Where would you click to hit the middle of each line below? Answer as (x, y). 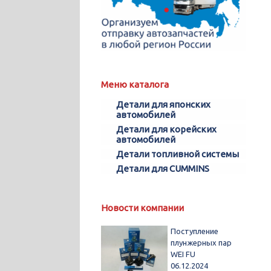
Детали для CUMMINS (163, 168)
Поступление (195, 231)
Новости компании (142, 207)
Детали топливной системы (178, 154)
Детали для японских (163, 104)
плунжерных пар (201, 242)
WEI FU (183, 254)
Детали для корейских (166, 129)
